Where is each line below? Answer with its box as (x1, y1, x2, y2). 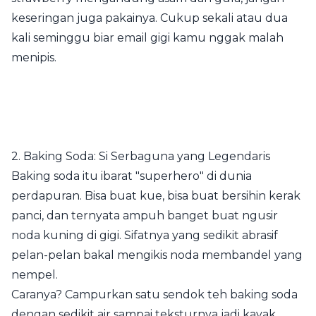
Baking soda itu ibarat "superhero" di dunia (11, 169, 252, 183)
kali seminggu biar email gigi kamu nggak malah (11, 31, 284, 44)
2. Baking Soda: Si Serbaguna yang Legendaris (11, 150, 270, 163)
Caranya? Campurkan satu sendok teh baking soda (11, 288, 298, 301)
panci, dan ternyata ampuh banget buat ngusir (11, 209, 278, 222)
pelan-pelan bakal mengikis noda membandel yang (11, 248, 303, 262)
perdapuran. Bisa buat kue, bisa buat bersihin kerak (11, 189, 300, 202)
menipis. (11, 51, 56, 64)
